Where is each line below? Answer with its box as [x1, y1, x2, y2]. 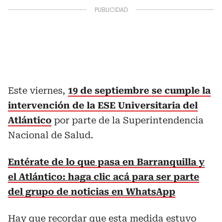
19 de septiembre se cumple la [68, 85, 211, 96]
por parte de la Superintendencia [52, 115, 204, 125]
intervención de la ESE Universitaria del [8, 100, 198, 111]
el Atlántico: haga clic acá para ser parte [8, 171, 199, 182]
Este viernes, [8, 85, 68, 96]
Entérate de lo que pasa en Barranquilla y [8, 157, 205, 167]
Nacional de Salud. [8, 130, 93, 140]
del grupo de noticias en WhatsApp [8, 186, 175, 197]
